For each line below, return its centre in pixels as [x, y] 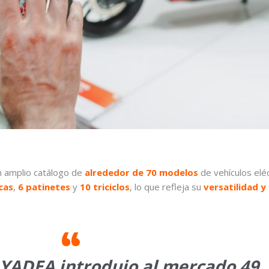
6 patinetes [44, 187]
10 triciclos [105, 187]
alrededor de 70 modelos [141, 173]
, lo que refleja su [165, 187]
